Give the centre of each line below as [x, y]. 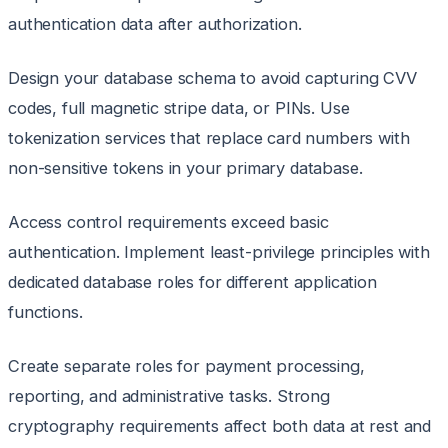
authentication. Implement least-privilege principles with [219, 252]
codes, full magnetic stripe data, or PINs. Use [179, 108]
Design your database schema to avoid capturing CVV [212, 78]
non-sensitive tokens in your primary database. [185, 168]
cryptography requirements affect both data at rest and [220, 426]
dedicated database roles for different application [192, 282]
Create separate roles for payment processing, [186, 366]
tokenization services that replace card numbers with [209, 138]
